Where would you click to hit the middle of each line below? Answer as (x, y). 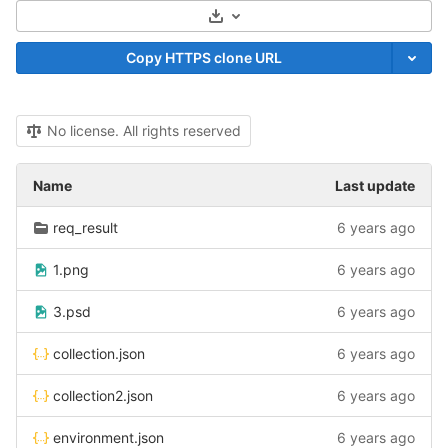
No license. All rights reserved (144, 130)
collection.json (99, 353)
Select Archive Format (296, 22)
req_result (85, 227)
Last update (375, 185)
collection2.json (103, 395)
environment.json (108, 437)
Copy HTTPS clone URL (204, 57)
